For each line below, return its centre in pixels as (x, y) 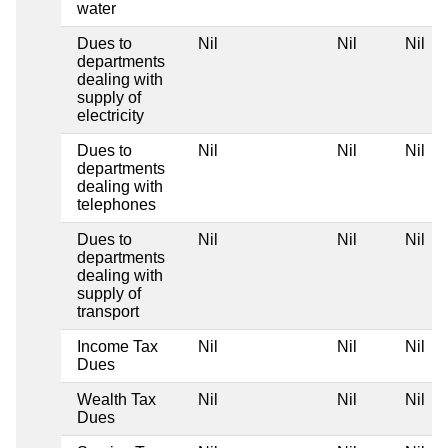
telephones (116, 204)
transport (108, 311)
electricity (110, 115)
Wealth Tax (116, 399)
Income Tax (117, 346)
